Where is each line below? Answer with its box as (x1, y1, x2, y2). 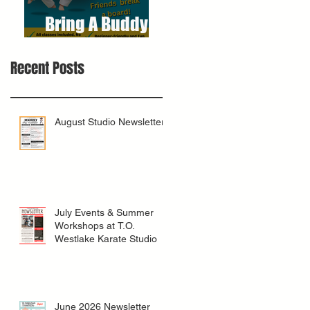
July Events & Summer (55, 206, 154, 218)
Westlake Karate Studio (55, 232, 157, 244)
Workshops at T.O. (55, 219, 135, 231)
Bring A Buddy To (45, 12, 169, 35)
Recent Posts (10, 57, 84, 79)
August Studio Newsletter (55, 116, 165, 127)
